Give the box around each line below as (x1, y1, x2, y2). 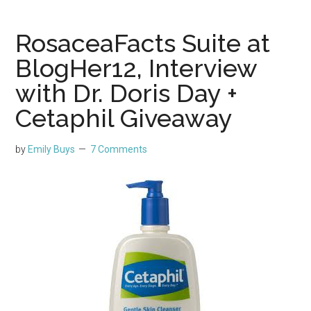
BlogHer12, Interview (15, 53, 258, 83)
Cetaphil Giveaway (15, 103, 233, 133)
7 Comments (90, 144, 148, 155)
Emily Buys (28, 144, 76, 155)
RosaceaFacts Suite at (15, 28, 271, 58)
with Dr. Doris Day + (15, 78, 238, 108)
